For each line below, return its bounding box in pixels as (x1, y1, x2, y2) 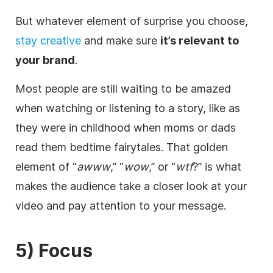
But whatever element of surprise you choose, (15, 15, 248, 28)
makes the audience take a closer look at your (15, 180, 247, 193)
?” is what (193, 160, 241, 174)
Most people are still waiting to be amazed (15, 82, 231, 96)
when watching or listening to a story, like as (15, 102, 240, 115)
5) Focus (15, 239, 93, 262)
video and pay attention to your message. (15, 199, 226, 213)
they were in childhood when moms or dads (15, 121, 236, 135)
